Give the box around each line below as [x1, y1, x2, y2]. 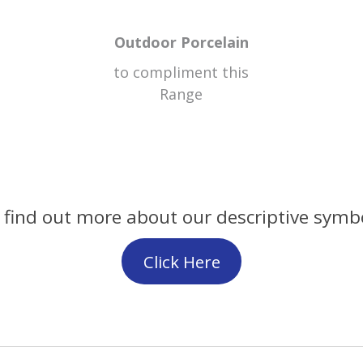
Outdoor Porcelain [113, 32, 249, 52]
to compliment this [113, 62, 250, 82]
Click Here [143, 250, 220, 273]
